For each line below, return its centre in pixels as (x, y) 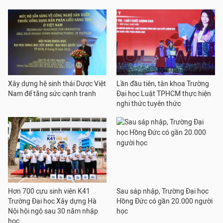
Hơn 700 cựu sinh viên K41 (49, 191)
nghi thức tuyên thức (149, 104)
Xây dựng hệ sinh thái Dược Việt (57, 84)
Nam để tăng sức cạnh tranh (52, 94)
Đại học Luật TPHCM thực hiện (164, 94)
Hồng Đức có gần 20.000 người (165, 201)
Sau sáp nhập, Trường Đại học (163, 191)
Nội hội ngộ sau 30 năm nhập (53, 211)
